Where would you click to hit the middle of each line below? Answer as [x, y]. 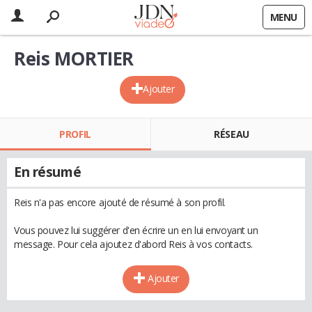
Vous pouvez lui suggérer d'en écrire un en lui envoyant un [136, 230]
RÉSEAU [232, 134]
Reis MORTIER [74, 58]
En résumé [48, 172]
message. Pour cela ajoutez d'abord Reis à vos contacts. [133, 244]
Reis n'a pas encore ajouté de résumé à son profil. [120, 202]
